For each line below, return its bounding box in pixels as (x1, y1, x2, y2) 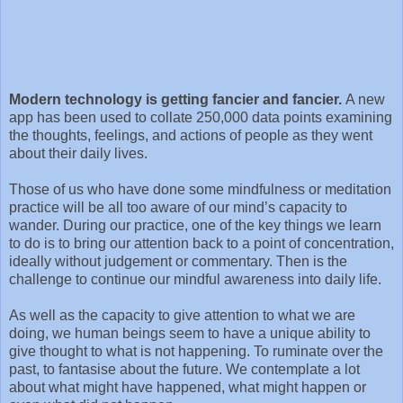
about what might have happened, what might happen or (9, 379, 366, 395)
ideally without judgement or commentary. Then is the (9, 253, 347, 269)
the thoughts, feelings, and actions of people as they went (9, 127, 372, 143)
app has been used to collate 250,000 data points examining (9, 109, 392, 125)
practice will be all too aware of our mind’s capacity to (9, 199, 347, 215)
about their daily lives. (9, 145, 148, 161)
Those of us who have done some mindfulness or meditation (9, 181, 391, 197)
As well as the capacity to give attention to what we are (9, 307, 355, 323)
